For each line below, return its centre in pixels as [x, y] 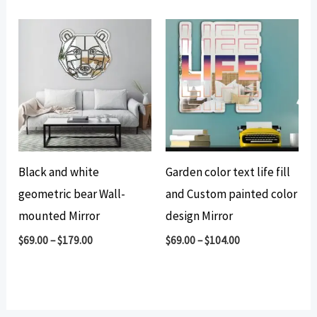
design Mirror [199, 216]
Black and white [59, 172]
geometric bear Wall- [72, 194]
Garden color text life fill [228, 172]
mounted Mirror [59, 216]
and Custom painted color [231, 194]
